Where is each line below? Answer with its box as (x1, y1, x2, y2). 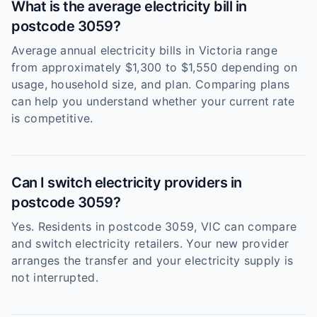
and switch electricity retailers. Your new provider (11, 236, 289, 250)
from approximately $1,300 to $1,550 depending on (11, 60, 298, 74)
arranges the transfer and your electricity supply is (11, 253, 294, 267)
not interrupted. (11, 270, 98, 284)
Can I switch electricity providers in (11, 174, 242, 191)
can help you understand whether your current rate (11, 94, 295, 108)
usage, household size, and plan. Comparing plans (11, 77, 290, 91)
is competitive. (11, 111, 93, 125)
